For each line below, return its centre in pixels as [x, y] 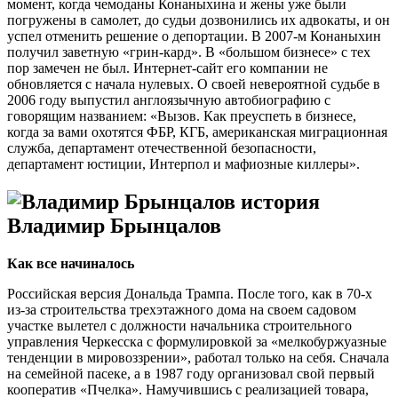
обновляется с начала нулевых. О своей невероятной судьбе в [194, 84]
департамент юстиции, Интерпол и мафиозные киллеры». [183, 164]
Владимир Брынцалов [114, 226]
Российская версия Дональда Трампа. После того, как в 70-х [190, 294]
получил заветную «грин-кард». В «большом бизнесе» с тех [189, 52]
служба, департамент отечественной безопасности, [162, 148]
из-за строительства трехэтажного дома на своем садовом [182, 310]
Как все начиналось [71, 264]
